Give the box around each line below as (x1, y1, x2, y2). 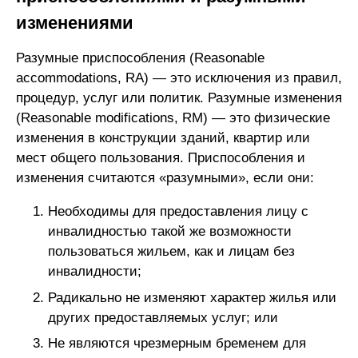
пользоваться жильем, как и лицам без (48, 244, 295, 260)
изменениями (16, 13, 133, 34)
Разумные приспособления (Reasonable (16, 50, 265, 66)
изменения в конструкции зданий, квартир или (16, 130, 310, 146)
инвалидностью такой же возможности (48, 224, 292, 240)
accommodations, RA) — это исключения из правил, (16, 70, 342, 86)
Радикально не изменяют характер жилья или (48, 289, 336, 305)
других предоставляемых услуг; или (48, 309, 278, 325)
